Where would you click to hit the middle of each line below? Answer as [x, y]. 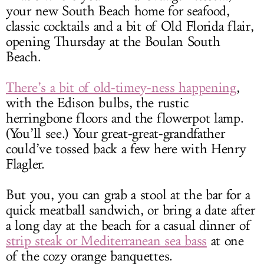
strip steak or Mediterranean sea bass [106, 241]
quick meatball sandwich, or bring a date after [131, 211]
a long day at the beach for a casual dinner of [128, 226]
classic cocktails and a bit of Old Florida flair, [130, 27]
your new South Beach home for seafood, [118, 11]
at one [225, 241]
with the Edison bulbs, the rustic [98, 103]
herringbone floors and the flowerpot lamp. [125, 119]
